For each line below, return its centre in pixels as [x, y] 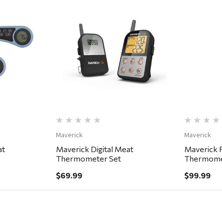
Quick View [115, 45]
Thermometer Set [88, 159]
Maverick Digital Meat [94, 149]
